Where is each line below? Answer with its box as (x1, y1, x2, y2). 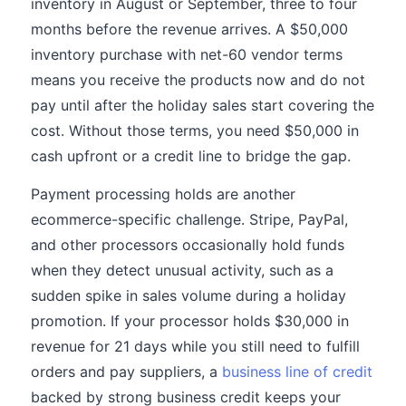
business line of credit (222, 362, 372, 381)
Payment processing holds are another (31, 185, 295, 203)
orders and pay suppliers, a (31, 362, 222, 381)
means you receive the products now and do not (31, 71, 365, 89)
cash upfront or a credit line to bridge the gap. (31, 147, 351, 165)
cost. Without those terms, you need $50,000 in (31, 121, 359, 140)
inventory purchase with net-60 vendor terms (31, 45, 343, 63)
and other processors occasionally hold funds (31, 236, 344, 254)
